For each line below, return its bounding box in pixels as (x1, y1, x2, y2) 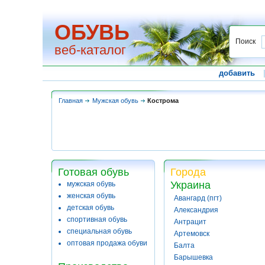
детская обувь (67, 203, 114, 212)
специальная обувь (67, 227, 132, 235)
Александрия (174, 206, 218, 214)
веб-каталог (54, 43, 126, 57)
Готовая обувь (58, 166, 129, 178)
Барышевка (174, 253, 213, 261)
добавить (218, 69, 255, 77)
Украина (170, 179, 211, 191)
